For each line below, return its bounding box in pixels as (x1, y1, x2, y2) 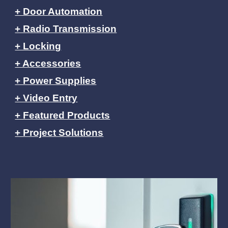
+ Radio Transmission (15, 23, 117, 34)
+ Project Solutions (15, 127, 104, 138)
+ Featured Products (15, 110, 110, 121)
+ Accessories (15, 58, 81, 69)
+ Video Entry (15, 93, 78, 103)
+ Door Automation (15, 6, 103, 17)
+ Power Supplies (15, 75, 97, 86)
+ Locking (15, 41, 62, 51)
